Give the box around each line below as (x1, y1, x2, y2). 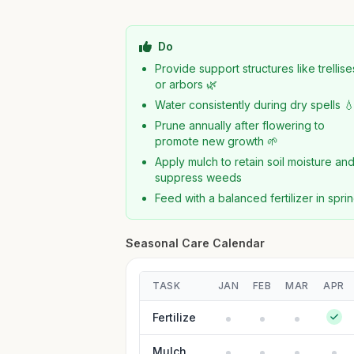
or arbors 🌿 (155, 77, 218, 91)
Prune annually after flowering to (155, 119, 326, 132)
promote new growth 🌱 (155, 134, 279, 148)
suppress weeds (155, 171, 243, 184)
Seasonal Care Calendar (126, 236, 265, 250)
